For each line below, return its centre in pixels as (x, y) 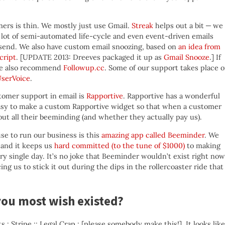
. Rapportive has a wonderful (172, 96)
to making (203, 145)
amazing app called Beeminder (153, 135)
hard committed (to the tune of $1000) (120, 145)
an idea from (199, 46)
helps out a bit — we (188, 25)
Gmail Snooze (187, 57)
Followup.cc (84, 68)
